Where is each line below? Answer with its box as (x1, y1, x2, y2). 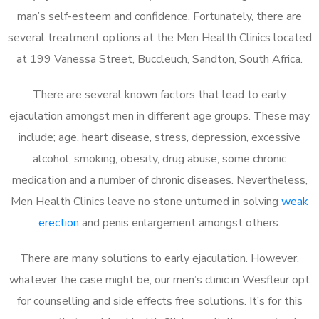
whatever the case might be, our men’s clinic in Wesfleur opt (9, 271, 310, 288)
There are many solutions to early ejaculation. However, (20, 250, 299, 266)
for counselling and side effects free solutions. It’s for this (16, 293, 303, 309)
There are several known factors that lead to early (33, 86, 286, 103)
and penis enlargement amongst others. (79, 214, 281, 231)
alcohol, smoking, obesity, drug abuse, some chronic (33, 150, 286, 167)
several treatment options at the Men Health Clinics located (7, 29, 312, 46)
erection (38, 214, 79, 231)
